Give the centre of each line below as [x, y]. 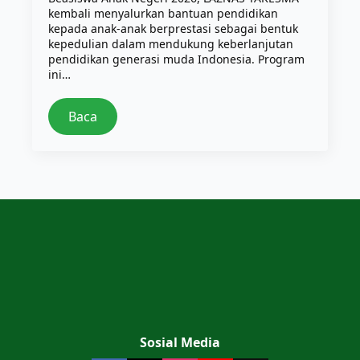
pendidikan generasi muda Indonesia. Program [176, 59]
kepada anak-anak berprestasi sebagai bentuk [173, 28]
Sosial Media [180, 342]
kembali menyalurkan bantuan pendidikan [163, 13]
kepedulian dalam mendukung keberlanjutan [171, 43]
